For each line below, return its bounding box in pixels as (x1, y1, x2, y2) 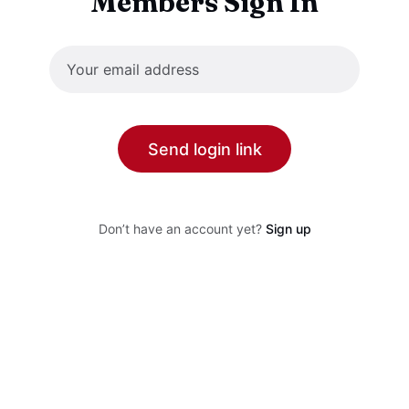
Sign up (265, 221, 311, 237)
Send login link (147, 139, 262, 159)
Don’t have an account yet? (98, 221, 262, 237)
